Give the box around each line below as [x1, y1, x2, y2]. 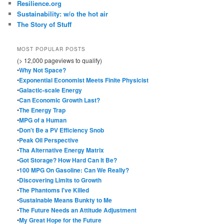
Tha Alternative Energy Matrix [19, 145, 104, 155]
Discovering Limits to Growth [19, 175, 102, 185]
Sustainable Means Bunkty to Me [19, 195, 112, 205]
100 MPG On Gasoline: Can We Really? [19, 165, 129, 175]
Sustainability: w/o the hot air [17, 8, 108, 18]
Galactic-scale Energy [19, 85, 82, 95]
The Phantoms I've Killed [19, 185, 89, 195]
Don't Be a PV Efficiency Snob [19, 125, 104, 135]
